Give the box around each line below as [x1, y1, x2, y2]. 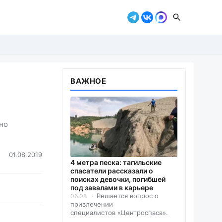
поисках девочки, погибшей [70, 174, 166, 183]
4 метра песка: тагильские [70, 158, 162, 166]
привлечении [70, 200, 113, 208]
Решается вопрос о [97, 191, 159, 200]
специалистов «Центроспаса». [70, 208, 168, 217]
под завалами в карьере [70, 183, 153, 192]
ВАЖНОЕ [70, 76, 107, 86]
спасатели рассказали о [70, 166, 153, 175]
